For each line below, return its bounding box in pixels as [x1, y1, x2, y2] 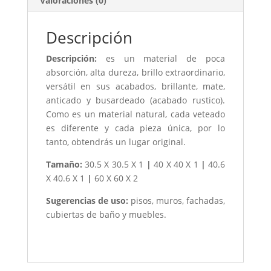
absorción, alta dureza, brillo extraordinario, [45, 66, 226, 78]
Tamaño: [45, 158, 82, 170]
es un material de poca [96, 52, 226, 64]
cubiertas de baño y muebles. [45, 208, 166, 220]
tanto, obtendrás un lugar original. [45, 135, 186, 148]
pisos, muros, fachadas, [128, 194, 226, 206]
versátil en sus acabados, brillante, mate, [45, 80, 226, 92]
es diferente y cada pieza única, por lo [45, 122, 226, 134]
